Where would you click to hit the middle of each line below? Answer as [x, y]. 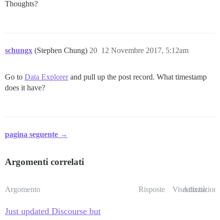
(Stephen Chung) [62, 51]
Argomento [23, 190]
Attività [194, 190]
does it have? [25, 88]
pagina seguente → [36, 135]
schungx [19, 51]
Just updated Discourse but [53, 211]
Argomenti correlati [44, 162]
